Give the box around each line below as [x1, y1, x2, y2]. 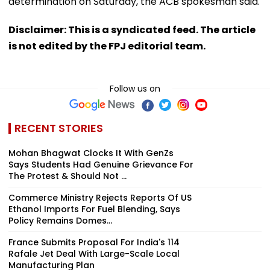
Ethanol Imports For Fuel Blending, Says [8, 202, 180, 215]
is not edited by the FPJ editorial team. [8, 39, 206, 53]
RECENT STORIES [14, 120, 103, 136]
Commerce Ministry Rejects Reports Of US [8, 191, 192, 204]
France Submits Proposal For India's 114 [8, 236, 180, 248]
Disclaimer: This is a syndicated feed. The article [8, 22, 256, 37]
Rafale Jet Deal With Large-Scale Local [8, 247, 180, 260]
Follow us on [110, 82, 160, 95]
